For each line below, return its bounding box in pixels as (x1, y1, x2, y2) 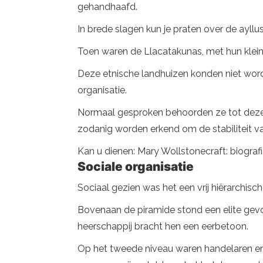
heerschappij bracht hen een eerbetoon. (77, 221, 248, 232)
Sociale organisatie (77, 159, 194, 174)
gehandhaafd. (77, 1, 137, 12)
